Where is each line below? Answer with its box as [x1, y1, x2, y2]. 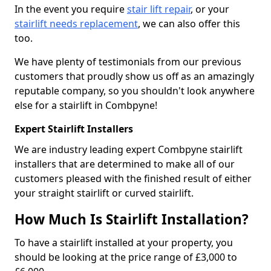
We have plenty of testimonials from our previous [15, 55, 241, 68]
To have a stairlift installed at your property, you [15, 236, 233, 249]
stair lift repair [127, 2, 191, 16]
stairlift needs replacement [15, 17, 138, 30]
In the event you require [15, 2, 127, 16]
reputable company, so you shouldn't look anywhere [15, 84, 255, 97]
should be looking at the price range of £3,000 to [15, 250, 237, 264]
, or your [191, 2, 229, 16]
